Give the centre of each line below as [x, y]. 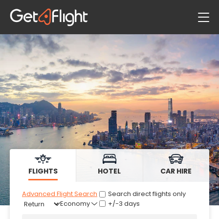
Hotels [24, 44]
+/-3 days [124, 204]
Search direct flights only [147, 194]
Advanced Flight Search [60, 194]
